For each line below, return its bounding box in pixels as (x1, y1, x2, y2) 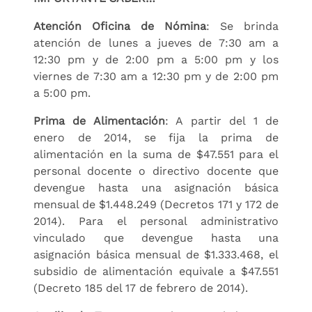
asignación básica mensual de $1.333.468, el (33, 247, 279, 261)
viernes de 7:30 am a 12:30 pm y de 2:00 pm (33, 69, 279, 83)
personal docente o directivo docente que (33, 164, 279, 178)
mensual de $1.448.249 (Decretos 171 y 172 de (33, 197, 279, 211)
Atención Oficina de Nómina (33, 19, 206, 33)
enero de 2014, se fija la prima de (33, 130, 279, 144)
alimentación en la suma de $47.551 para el (33, 147, 279, 161)
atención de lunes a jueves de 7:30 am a (33, 36, 279, 49)
